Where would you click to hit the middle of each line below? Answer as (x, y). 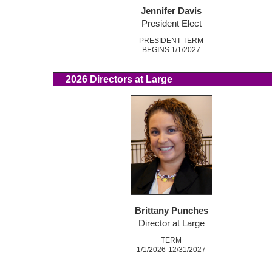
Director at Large (171, 224)
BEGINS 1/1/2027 (171, 50)
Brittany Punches (171, 211)
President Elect (171, 24)
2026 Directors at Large (113, 80)
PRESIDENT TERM (171, 41)
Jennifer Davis (171, 11)
